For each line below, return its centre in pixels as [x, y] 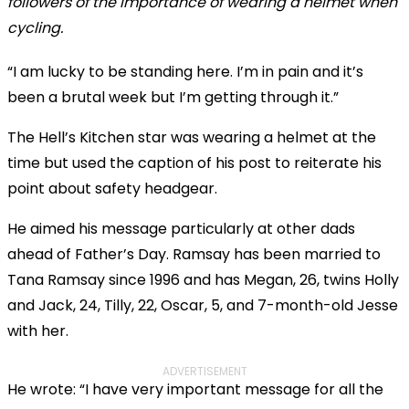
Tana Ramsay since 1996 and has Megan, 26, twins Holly [203, 280]
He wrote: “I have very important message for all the [195, 390]
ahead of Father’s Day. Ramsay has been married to [194, 255]
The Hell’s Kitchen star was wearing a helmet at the [192, 138]
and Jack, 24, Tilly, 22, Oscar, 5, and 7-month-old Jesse [203, 306]
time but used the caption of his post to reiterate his [194, 163]
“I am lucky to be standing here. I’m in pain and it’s [185, 72]
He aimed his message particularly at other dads [181, 229]
